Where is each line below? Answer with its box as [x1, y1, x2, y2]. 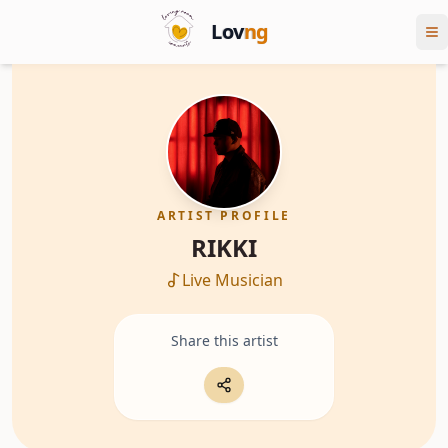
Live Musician [181, 269, 283, 291]
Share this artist [170, 331, 278, 350]
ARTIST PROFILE [157, 207, 291, 224]
